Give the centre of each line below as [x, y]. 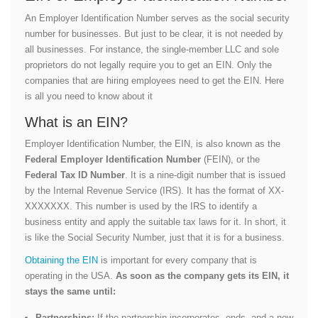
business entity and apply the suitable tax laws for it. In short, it [155, 221]
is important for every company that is [177, 260]
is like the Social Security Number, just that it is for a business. [156, 237]
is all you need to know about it [89, 96]
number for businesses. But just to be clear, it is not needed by [154, 33]
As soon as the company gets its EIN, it [202, 275]
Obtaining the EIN [61, 260]
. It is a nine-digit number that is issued [205, 175]
